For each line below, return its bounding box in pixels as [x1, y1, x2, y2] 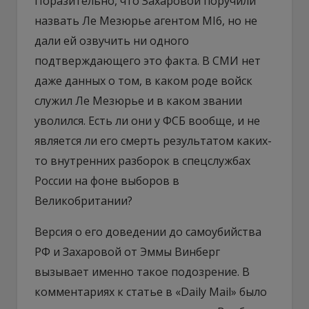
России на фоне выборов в [34, 172, 179, 188]
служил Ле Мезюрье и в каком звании [34, 92, 242, 108]
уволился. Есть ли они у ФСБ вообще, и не [34, 112, 260, 128]
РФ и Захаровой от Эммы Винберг [34, 243, 220, 259]
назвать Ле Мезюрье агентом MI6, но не [34, 12, 257, 28]
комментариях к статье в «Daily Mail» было [34, 283, 267, 299]
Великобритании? [34, 192, 132, 208]
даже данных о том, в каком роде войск [34, 72, 252, 88]
